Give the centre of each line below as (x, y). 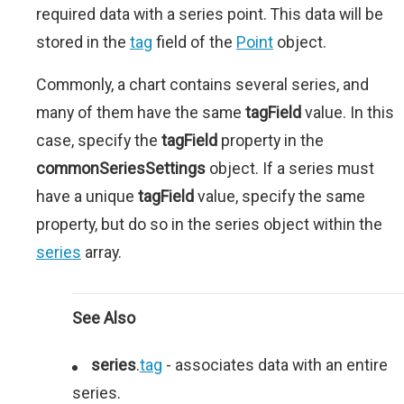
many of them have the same (141, 113)
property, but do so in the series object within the (209, 225)
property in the (271, 141)
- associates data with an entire (275, 365)
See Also (104, 318)
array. (101, 252)
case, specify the (99, 141)
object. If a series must (290, 169)
